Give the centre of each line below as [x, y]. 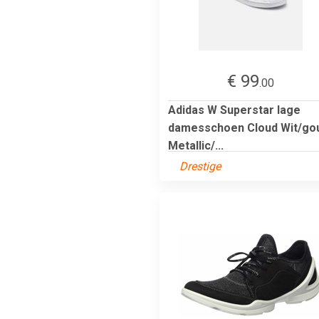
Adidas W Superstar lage [234, 110]
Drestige [200, 166]
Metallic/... [196, 145]
